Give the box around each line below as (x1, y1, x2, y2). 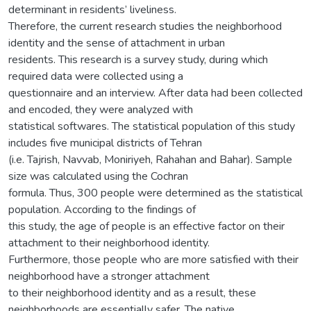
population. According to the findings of (8, 201, 196, 217)
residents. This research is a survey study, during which (8, 51, 268, 67)
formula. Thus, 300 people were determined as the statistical (8, 185, 303, 201)
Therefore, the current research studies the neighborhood (8, 18, 282, 34)
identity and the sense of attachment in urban (8, 35, 225, 51)
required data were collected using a (8, 68, 183, 84)
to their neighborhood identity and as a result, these (8, 285, 256, 301)
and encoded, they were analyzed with (8, 101, 193, 117)
